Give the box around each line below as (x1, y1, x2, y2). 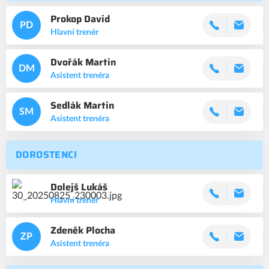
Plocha (86, 223, 118, 238)
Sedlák (50, 98, 83, 113)
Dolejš (50, 180, 81, 195)
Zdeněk (50, 223, 86, 238)
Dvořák (50, 55, 85, 70)
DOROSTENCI (16, 147, 77, 162)
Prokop (50, 11, 84, 26)
